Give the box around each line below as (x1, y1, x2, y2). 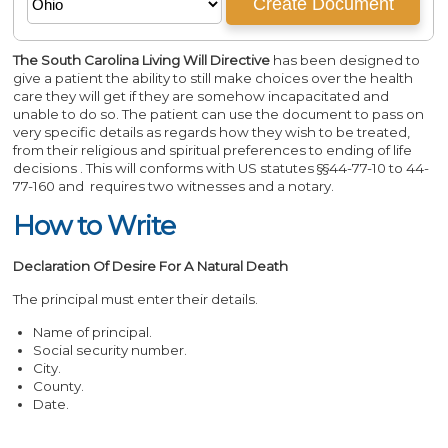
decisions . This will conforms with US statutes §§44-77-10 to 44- (13, 160, 430, 176)
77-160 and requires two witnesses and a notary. (13, 178, 335, 194)
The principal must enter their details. (13, 291, 259, 307)
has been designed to (270, 52, 421, 68)
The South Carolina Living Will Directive (13, 52, 271, 68)
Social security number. (33, 342, 188, 358)
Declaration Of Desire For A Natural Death (13, 258, 289, 274)
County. (33, 378, 85, 394)
